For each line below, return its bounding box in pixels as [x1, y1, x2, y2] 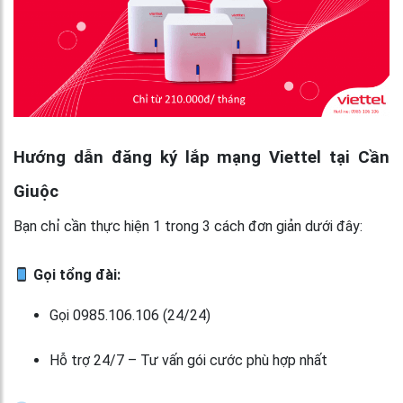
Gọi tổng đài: [30, 266, 121, 284]
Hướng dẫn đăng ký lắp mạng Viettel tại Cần [13, 148, 390, 168]
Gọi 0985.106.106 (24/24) [49, 307, 210, 325]
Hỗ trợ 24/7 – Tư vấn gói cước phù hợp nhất [49, 352, 327, 370]
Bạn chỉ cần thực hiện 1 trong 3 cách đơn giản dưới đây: [13, 218, 363, 236]
